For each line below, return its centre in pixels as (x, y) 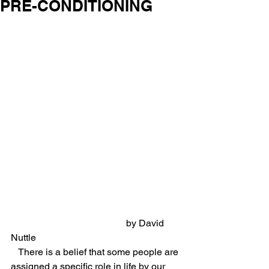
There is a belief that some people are (14, 252)
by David (68, 223)
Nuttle (23, 237)
